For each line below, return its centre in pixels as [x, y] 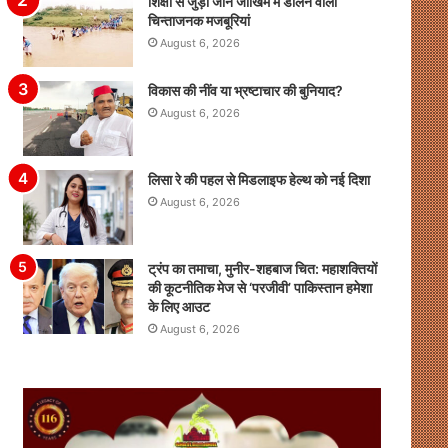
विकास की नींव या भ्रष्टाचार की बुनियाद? [245, 91]
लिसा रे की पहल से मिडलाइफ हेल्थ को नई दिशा [258, 180]
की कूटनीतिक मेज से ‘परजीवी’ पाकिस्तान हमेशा [259, 288]
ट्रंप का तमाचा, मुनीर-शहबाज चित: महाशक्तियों [262, 269]
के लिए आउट [178, 307]
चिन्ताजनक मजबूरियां [198, 21]
